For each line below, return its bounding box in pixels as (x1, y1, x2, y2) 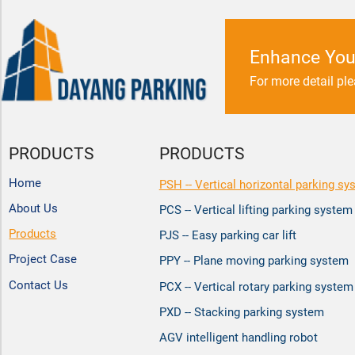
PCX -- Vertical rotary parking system (158, 279, 353, 294)
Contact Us (9, 277, 69, 292)
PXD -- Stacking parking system (158, 304, 324, 319)
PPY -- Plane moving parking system (158, 254, 349, 269)
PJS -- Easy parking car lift (158, 228, 296, 243)
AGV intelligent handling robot (158, 330, 318, 345)
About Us (9, 200, 59, 216)
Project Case (9, 252, 78, 267)
